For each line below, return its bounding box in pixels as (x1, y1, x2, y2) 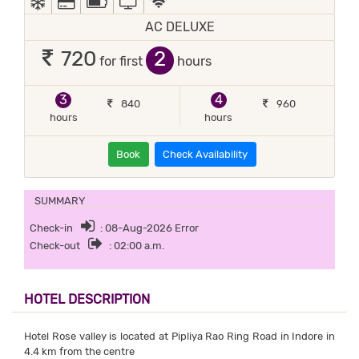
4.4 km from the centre (24, 345, 135, 357)
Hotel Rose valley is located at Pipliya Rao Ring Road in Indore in (24, 329, 335, 342)
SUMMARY (34, 195, 85, 208)
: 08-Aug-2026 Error (99, 222, 199, 235)
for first (99, 53, 146, 69)
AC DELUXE (144, 19, 215, 35)
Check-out (29, 240, 83, 252)
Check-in (29, 222, 75, 235)
